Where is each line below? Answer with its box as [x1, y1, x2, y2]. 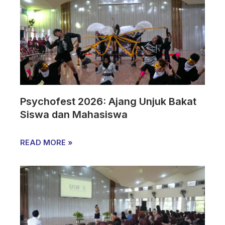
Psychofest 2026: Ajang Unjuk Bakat [20, 95, 197, 108]
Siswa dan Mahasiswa [20, 108, 131, 121]
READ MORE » [20, 138, 73, 148]
